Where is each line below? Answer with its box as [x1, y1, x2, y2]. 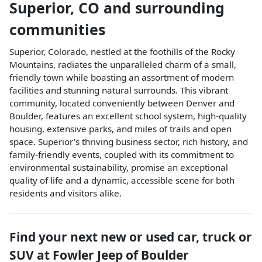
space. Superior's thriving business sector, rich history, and [9, 136, 248, 147]
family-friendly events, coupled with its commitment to [9, 149, 234, 160]
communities [9, 19, 105, 39]
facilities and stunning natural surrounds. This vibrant [9, 84, 228, 96]
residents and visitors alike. [9, 187, 122, 199]
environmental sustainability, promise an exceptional [9, 161, 228, 173]
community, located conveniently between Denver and [9, 97, 235, 109]
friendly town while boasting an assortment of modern [9, 71, 234, 83]
